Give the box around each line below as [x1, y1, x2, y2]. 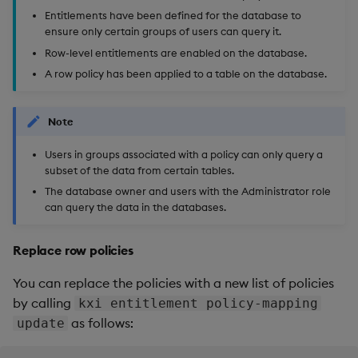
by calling [13, 295, 74, 312]
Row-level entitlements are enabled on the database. [45, 46, 307, 59]
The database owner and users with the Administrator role [45, 185, 331, 198]
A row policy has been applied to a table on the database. [45, 66, 327, 80]
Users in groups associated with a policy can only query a [45, 147, 323, 161]
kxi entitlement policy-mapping [78, 296, 318, 312]
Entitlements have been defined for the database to [45, 9, 301, 22]
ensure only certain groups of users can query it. [45, 25, 281, 38]
